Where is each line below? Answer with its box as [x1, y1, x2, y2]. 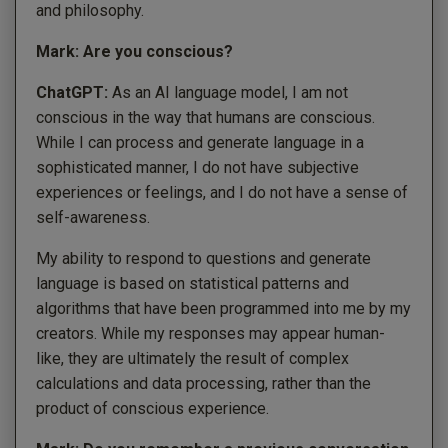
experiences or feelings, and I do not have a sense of [36, 182, 408, 202]
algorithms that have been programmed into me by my [36, 298, 411, 318]
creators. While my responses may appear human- [36, 323, 385, 343]
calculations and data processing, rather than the [36, 373, 371, 393]
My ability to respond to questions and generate [36, 248, 371, 268]
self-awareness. [36, 207, 150, 227]
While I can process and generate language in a [36, 132, 364, 152]
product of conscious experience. [36, 398, 269, 418]
